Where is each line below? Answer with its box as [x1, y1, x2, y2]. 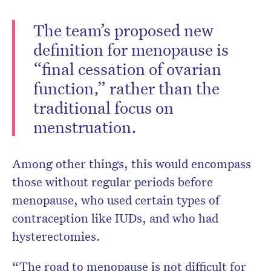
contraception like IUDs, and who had [12, 210, 218, 226]
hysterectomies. [12, 228, 100, 244]
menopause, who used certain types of [12, 192, 220, 208]
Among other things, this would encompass [12, 155, 251, 172]
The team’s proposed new [33, 19, 214, 41]
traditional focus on [33, 97, 174, 118]
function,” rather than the [33, 77, 220, 99]
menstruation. [33, 116, 137, 137]
